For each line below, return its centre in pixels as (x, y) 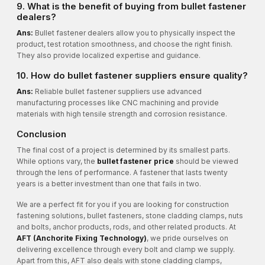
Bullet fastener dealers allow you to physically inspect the (134, 33)
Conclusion (41, 134)
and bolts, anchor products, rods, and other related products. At (126, 227)
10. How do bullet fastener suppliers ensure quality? (132, 76)
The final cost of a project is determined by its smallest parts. (123, 150)
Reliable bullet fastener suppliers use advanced (117, 92)
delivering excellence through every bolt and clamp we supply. (126, 250)
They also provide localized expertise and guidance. (109, 56)
